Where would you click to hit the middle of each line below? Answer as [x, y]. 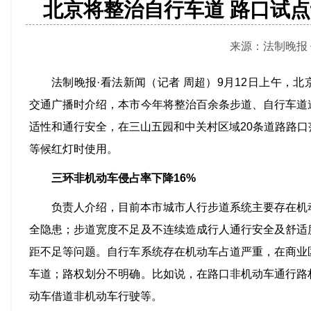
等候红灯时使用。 [74, 149]
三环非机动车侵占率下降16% [124, 178]
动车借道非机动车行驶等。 [96, 296]
